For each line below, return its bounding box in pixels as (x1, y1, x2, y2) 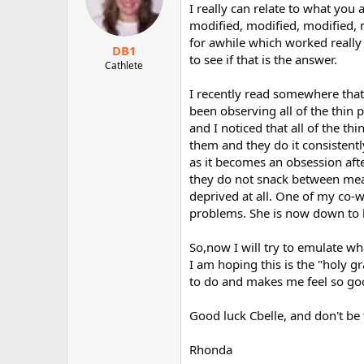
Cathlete (105, 58, 143, 72)
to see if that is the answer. (189, 50, 337, 67)
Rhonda (189, 340, 232, 357)
